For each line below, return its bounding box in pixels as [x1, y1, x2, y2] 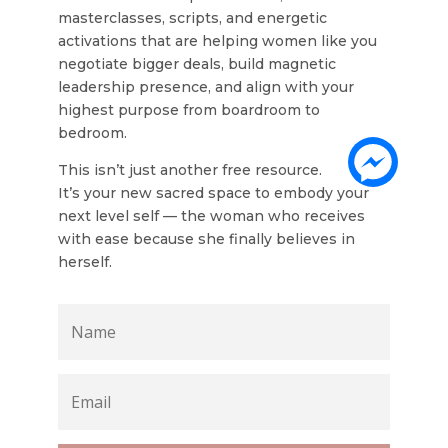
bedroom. [58, 123, 128, 142]
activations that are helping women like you [58, 31, 378, 50]
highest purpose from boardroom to [58, 100, 321, 119]
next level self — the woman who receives [58, 206, 366, 225]
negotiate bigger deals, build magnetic [58, 54, 337, 73]
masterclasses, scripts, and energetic [58, 8, 328, 27]
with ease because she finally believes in [58, 229, 356, 248]
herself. [58, 252, 113, 271]
